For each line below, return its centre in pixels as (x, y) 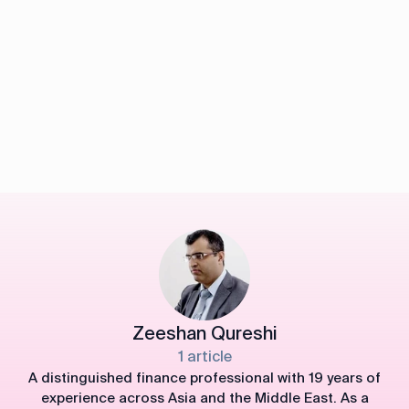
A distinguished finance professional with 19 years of (204, 378)
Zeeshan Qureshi (204, 334)
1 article (204, 357)
